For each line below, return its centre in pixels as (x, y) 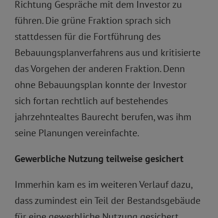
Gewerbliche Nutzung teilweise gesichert (99, 159)
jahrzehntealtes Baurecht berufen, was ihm (103, 117)
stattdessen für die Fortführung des (88, 37)
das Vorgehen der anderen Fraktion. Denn (100, 69)
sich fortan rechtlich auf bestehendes (91, 101)
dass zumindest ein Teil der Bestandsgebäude (108, 201)
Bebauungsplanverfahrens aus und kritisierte (108, 53)
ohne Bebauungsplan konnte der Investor (101, 85)
